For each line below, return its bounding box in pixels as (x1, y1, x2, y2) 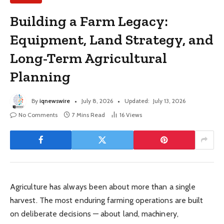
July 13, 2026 (153, 96, 185, 104)
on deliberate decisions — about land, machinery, (10, 208, 178, 218)
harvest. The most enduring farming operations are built (10, 195, 203, 205)
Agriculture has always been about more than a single (10, 181, 196, 191)
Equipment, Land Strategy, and (10, 30, 214, 48)
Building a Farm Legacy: (10, 12, 168, 29)
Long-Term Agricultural (10, 49, 167, 66)
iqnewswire (39, 96, 70, 104)
